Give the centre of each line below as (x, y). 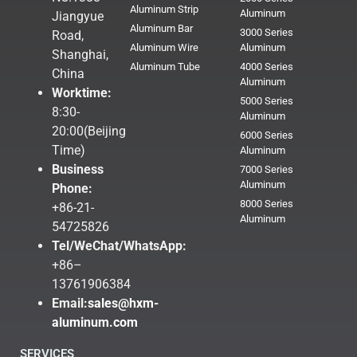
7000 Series (266, 170)
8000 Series (266, 204)
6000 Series (266, 135)
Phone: (72, 188)
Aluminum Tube (165, 67)
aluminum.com (95, 322)
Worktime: (82, 92)
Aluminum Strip (164, 10)
